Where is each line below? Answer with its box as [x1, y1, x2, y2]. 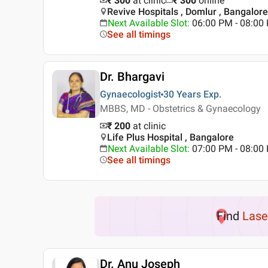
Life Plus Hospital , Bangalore [107, 132, 234, 143]
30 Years [163, 89, 201, 100]
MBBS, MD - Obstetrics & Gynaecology [100, 103, 261, 114]
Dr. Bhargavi [100, 69, 165, 84]
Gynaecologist [100, 89, 161, 100]
